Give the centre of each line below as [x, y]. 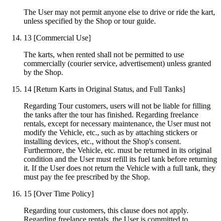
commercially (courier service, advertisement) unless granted [117, 63]
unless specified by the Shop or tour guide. [90, 21]
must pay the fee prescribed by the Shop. [87, 177]
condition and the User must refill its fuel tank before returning [120, 159]
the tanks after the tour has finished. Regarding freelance [111, 114]
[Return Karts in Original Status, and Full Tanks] [109, 89]
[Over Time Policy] [64, 193]
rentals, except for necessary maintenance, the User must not [117, 123]
